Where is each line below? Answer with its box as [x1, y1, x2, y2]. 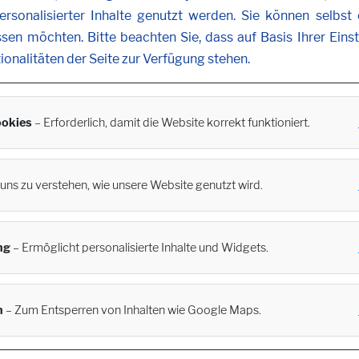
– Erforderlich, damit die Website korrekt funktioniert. [32, 115, 310, 130]
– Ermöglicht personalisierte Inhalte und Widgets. [10, 240, 268, 255]
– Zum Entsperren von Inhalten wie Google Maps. [3, 302, 261, 317]
